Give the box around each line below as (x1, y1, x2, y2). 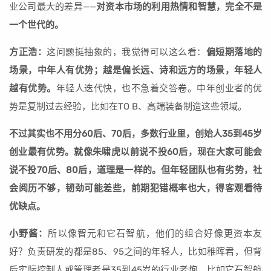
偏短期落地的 (206, 47, 262, 58)
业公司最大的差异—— (9, 1, 96, 13)
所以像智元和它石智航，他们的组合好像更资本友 (48, 228, 263, 240)
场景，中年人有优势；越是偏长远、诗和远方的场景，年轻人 (9, 65, 262, 76)
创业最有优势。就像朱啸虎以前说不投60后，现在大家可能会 (9, 146, 262, 158)
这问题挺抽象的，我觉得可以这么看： (47, 47, 206, 58)
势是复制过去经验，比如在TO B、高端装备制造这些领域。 (9, 101, 247, 113)
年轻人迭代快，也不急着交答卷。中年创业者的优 (56, 83, 262, 94)
